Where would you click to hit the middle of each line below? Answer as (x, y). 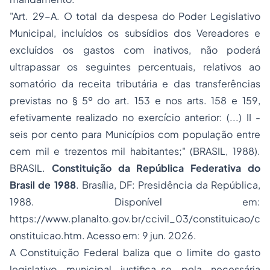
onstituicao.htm (46, 235)
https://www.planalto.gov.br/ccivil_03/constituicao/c (135, 218)
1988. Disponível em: (135, 202)
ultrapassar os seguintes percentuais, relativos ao (135, 67)
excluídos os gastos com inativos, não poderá (135, 50)
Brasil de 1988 (43, 185)
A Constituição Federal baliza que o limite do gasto (135, 252)
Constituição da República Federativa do (156, 168)
